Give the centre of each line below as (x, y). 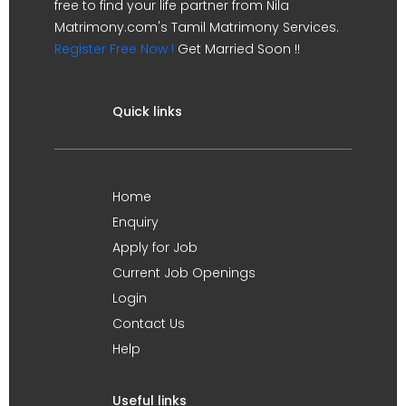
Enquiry (135, 222)
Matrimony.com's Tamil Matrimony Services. (197, 27)
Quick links (147, 111)
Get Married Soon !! (237, 48)
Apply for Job (155, 247)
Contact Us (149, 323)
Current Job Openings (184, 272)
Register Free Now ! (114, 48)
